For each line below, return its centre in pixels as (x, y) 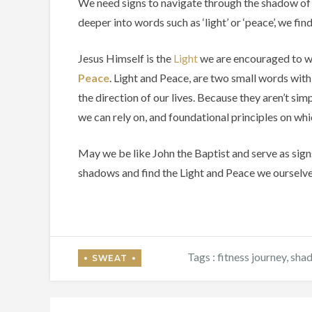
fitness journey (251, 256)
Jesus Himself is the (126, 58)
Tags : (202, 256)
